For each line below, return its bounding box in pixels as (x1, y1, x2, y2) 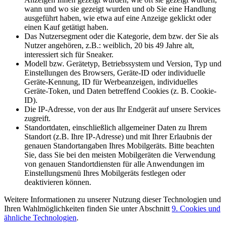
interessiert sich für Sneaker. (24, 50, 113, 59)
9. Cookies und (172, 204, 220, 213)
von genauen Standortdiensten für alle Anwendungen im (24, 159, 204, 168)
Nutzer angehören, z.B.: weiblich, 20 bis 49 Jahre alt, (24, 41, 194, 50)
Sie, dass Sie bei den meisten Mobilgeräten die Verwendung (24, 150, 215, 159)
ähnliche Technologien (4, 213, 77, 222)
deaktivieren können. (24, 177, 91, 186)
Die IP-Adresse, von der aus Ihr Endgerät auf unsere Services (24, 104, 220, 113)
